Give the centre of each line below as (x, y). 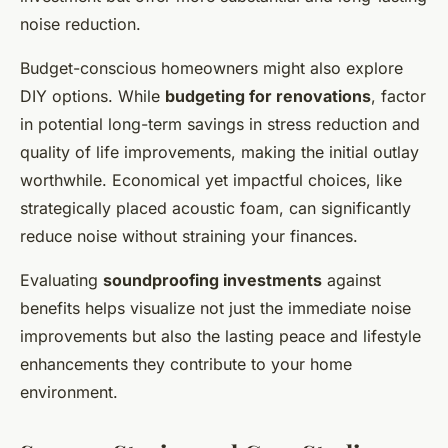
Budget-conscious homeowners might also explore (211, 67)
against (351, 279)
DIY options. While (92, 95)
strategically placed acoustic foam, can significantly (215, 207)
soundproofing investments (212, 279)
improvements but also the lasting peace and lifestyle (220, 335)
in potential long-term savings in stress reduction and (220, 123)
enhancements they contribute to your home (186, 363)
